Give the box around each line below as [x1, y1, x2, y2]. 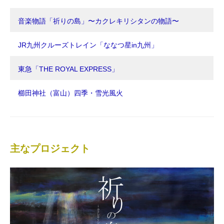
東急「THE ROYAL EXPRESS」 [18, 65, 118, 73]
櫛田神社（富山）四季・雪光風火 [18, 89, 123, 97]
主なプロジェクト [10, 143, 90, 154]
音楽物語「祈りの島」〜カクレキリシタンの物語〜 [18, 17, 179, 25]
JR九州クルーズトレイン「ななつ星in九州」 [18, 41, 158, 49]
